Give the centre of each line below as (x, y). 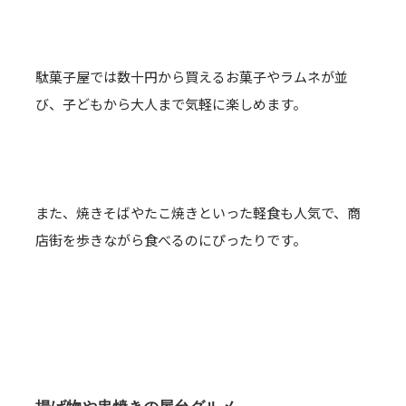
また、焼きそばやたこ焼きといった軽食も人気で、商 (198, 213)
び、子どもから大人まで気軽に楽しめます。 (171, 104)
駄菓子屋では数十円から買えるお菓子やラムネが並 (192, 77)
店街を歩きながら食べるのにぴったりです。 (171, 240)
